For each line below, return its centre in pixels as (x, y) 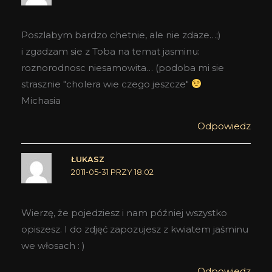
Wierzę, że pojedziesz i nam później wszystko (124, 213)
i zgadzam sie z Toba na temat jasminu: (110, 51)
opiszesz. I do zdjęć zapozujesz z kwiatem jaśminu (135, 229)
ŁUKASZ (87, 159)
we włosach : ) (53, 246)
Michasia (41, 100)
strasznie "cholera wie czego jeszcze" (106, 84)
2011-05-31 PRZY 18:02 (112, 172)
